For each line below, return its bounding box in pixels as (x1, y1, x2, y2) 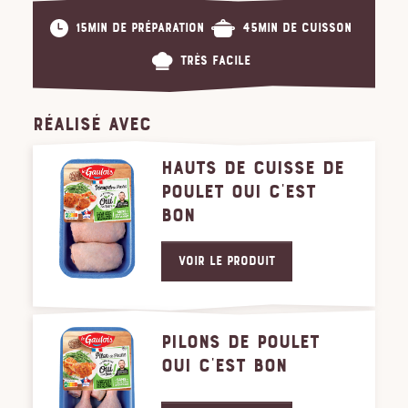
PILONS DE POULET (161, 331, 321, 353)
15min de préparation (75, 21, 204, 36)
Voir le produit (178, 254, 276, 269)
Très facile (179, 54, 250, 68)
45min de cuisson (241, 21, 352, 36)
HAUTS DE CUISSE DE (161, 157, 345, 179)
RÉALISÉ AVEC (33, 113, 151, 136)
